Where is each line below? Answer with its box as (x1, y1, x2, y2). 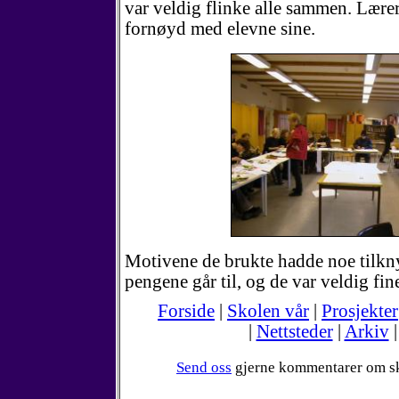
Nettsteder (256, 322, 333, 341)
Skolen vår (227, 301, 309, 321)
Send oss (176, 359, 232, 376)
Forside (158, 301, 215, 321)
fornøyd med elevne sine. (125, 19, 315, 38)
